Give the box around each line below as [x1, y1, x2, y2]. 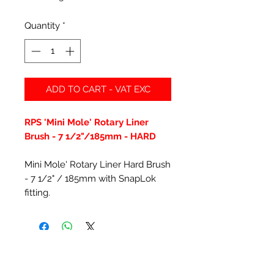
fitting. [24, 187, 50, 198]
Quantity [24, 20, 60, 31]
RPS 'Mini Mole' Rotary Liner [24, 116, 149, 128]
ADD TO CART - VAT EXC [45, 83, 150, 95]
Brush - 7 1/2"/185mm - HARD [24, 130, 156, 142]
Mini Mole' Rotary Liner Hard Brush [24, 158, 171, 170]
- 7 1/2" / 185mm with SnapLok [24, 172, 156, 184]
